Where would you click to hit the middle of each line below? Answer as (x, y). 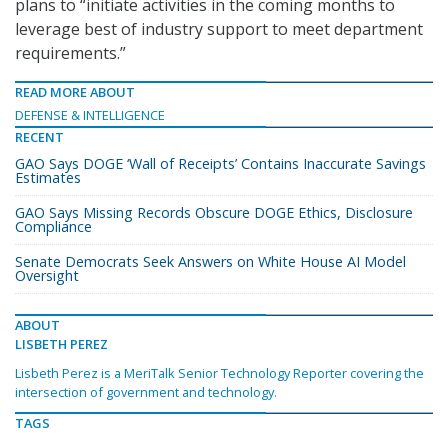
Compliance (53, 227)
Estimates (48, 178)
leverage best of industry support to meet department (219, 29)
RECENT (39, 137)
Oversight (47, 276)
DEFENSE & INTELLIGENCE (90, 115)
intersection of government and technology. (146, 392)
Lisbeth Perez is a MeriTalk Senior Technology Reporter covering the (219, 373)
